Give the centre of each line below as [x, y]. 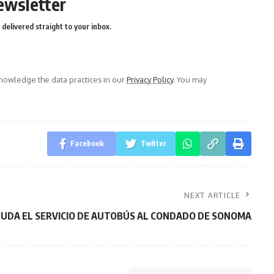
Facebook [87, 143]
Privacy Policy [150, 79]
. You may [190, 79]
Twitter [153, 143]
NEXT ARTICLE [212, 195]
